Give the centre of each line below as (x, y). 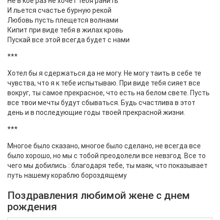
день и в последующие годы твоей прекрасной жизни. (96, 112)
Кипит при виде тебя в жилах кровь (65, 30)
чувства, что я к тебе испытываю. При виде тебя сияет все (104, 83)
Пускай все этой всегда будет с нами (69, 40)
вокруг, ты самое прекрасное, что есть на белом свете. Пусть (109, 93)
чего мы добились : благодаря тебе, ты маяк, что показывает (108, 165)
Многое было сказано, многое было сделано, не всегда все (104, 146)
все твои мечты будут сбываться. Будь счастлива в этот (101, 103)
